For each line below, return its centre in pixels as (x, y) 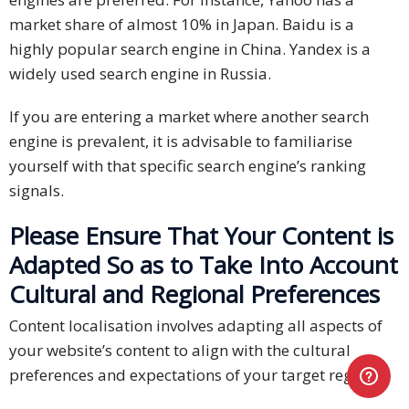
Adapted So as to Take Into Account (204, 265)
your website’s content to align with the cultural (180, 351)
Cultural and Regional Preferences (194, 294)
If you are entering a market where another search (189, 117)
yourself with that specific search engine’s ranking (188, 166)
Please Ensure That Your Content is (201, 236)
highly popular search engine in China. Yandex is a (190, 49)
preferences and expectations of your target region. (194, 375)
